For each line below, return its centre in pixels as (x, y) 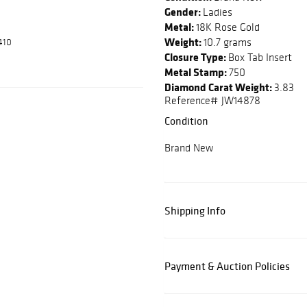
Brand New (189, 148)
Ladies (218, 12)
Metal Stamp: (197, 72)
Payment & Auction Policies (227, 266)
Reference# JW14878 (212, 101)
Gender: (184, 12)
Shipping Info (195, 211)
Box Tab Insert (260, 58)
